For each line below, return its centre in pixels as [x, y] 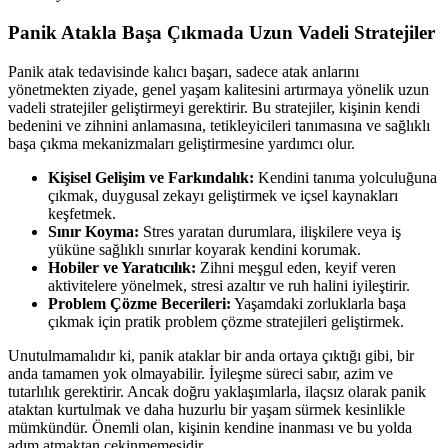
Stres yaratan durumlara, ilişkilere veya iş [270, 231]
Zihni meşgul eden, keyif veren [296, 267]
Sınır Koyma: [93, 231]
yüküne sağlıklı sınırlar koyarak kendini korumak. [204, 249]
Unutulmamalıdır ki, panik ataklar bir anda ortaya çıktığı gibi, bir [211, 355]
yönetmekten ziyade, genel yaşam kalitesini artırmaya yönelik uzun [218, 89]
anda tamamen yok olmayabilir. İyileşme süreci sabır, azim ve [200, 373]
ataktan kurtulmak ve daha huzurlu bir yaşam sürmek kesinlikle [206, 409]
